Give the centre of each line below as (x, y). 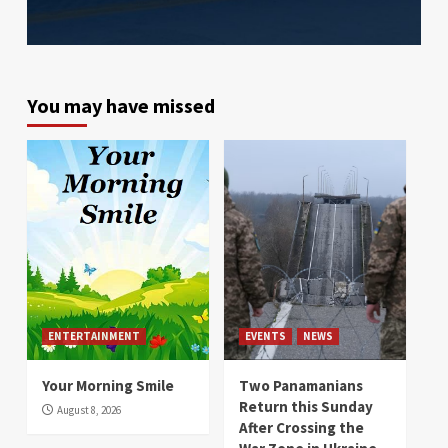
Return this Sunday (306, 406)
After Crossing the (301, 427)
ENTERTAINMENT (94, 335)
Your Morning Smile (108, 385)
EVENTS (265, 335)
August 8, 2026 (89, 409)
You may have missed (121, 105)
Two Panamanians (301, 385)
